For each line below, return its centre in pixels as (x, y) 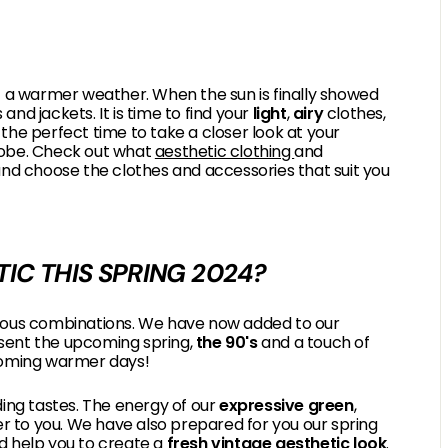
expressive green (286, 405)
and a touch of (313, 342)
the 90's (226, 342)
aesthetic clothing (224, 151)
